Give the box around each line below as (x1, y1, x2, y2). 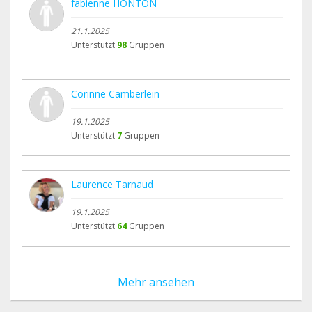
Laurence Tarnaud (71, 178, 153, 192)
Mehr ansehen (118, 274, 194, 290)
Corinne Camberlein (71, 87, 159, 101)
